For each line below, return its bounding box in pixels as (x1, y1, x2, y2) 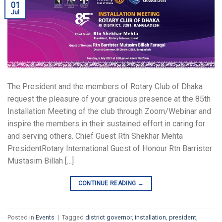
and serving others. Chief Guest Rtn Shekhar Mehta (7, 131, 183, 141)
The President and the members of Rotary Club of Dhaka (7, 82, 203, 92)
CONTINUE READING (78, 180, 138, 187)
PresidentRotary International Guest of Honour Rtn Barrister (7, 144, 212, 154)
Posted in (7, 213, 36, 221)
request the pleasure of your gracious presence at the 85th (7, 94, 211, 104)
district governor (85, 213, 132, 221)
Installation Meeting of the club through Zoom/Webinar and (7, 107, 211, 116)
